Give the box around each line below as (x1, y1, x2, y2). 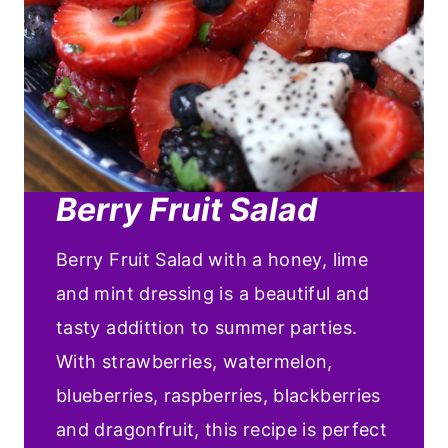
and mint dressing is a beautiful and (56, 282, 369, 304)
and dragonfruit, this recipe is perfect (56, 418, 388, 440)
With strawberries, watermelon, (56, 350, 333, 372)
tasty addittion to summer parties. (56, 316, 358, 338)
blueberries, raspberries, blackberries (56, 384, 381, 406)
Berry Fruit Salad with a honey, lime (56, 248, 368, 270)
